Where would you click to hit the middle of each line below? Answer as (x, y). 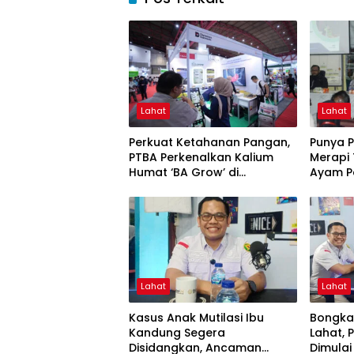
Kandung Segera (177, 332)
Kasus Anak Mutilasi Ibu (196, 317)
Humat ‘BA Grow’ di (184, 172)
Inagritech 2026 (174, 187)
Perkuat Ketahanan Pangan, (209, 142)
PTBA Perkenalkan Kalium (201, 157)
